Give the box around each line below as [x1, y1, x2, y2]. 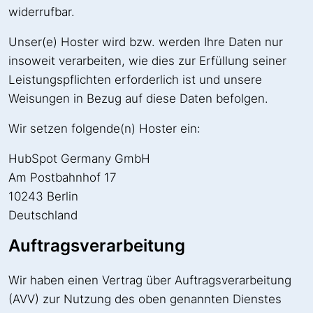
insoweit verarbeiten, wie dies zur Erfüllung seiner [8, 54, 286, 68]
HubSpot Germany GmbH [8, 152, 150, 166]
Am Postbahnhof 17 [8, 170, 117, 185]
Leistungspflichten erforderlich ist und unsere [8, 73, 262, 87]
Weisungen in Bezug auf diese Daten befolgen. [8, 92, 268, 106]
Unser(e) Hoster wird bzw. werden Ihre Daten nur [8, 35, 283, 50]
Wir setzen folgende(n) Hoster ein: [8, 122, 201, 136]
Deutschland [8, 208, 78, 223]
